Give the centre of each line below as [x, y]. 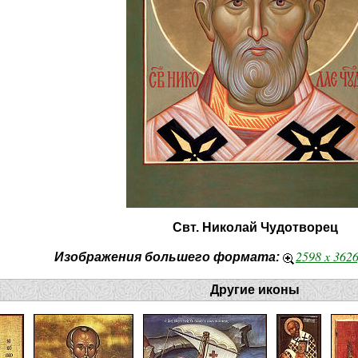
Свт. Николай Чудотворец [255, 227]
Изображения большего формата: [167, 257]
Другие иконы [255, 290]
